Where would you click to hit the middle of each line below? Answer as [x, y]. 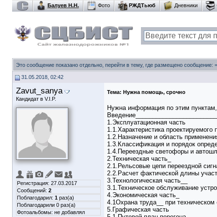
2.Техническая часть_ [139, 159]
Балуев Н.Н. [63, 5]
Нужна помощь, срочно [154, 92]
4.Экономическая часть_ [143, 195]
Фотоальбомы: [36, 212]
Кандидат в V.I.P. [36, 99]
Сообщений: [33, 190]
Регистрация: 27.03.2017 [47, 183]
